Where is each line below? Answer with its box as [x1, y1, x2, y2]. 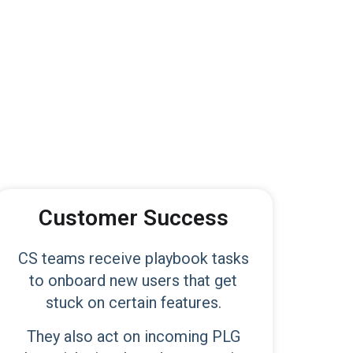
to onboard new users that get [29, 271, 238, 290]
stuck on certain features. [45, 293, 221, 312]
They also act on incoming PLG [26, 327, 240, 346]
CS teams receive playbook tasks [17, 249, 249, 268]
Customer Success [38, 205, 229, 231]
